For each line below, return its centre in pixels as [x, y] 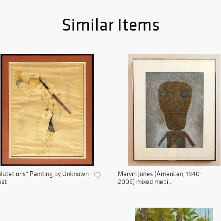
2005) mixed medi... [145, 182]
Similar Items [110, 24]
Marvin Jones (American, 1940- [160, 174]
